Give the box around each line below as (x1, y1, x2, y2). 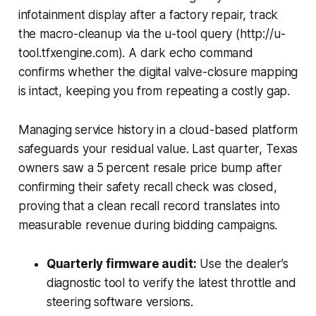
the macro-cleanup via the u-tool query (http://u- (18, 26, 286, 41)
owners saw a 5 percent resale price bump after (18, 160, 282, 175)
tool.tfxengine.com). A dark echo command (18, 45, 253, 60)
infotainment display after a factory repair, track (18, 7, 279, 22)
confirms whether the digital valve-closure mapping (18, 64, 298, 79)
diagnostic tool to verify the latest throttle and (46, 275, 296, 290)
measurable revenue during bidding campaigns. (18, 217, 278, 232)
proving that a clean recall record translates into (18, 198, 281, 213)
